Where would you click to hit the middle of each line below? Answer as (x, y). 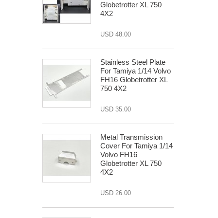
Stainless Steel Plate (133, 62)
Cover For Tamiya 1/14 (136, 146)
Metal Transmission (131, 137)
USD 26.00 (116, 193)
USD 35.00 (116, 109)
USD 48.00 (116, 34)
